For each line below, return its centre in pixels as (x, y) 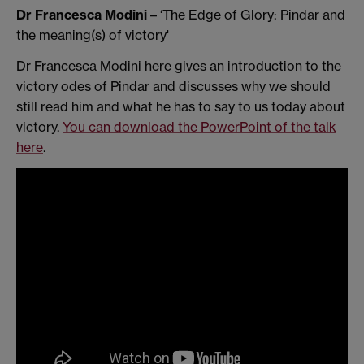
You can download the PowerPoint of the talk (199, 127)
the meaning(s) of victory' (93, 35)
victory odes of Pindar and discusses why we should (173, 87)
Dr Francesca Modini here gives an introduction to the (179, 66)
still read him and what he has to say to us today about (181, 107)
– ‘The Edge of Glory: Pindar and (246, 15)
